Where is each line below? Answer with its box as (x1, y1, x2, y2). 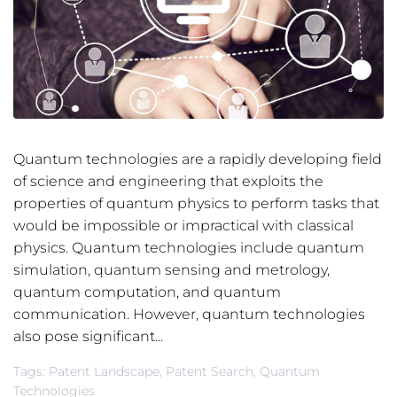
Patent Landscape (49, 363, 160, 380)
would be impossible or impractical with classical (13, 217, 354, 235)
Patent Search (166, 363, 253, 380)
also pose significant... (13, 328, 163, 346)
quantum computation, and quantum (13, 284, 281, 301)
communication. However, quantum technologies (13, 306, 365, 323)
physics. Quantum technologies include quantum (13, 239, 364, 257)
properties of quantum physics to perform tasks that (13, 195, 379, 213)
